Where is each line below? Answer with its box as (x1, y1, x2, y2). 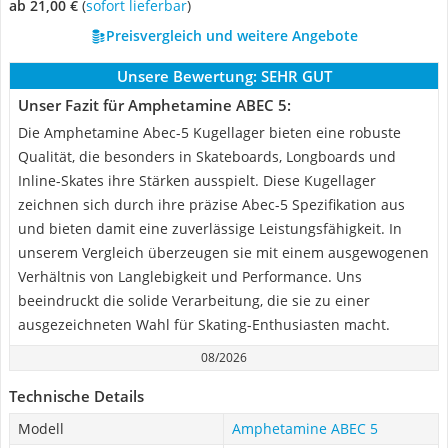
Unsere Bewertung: (116, 66, 257, 86)
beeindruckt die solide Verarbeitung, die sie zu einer (18, 291, 370, 310)
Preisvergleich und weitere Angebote (105, 26, 358, 45)
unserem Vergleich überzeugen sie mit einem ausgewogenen (18, 243, 429, 262)
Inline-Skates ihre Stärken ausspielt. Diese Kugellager (18, 171, 376, 190)
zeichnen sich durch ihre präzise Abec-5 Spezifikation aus (18, 195, 405, 214)
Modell (18, 419, 64, 438)
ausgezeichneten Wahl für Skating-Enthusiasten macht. (18, 315, 390, 334)
